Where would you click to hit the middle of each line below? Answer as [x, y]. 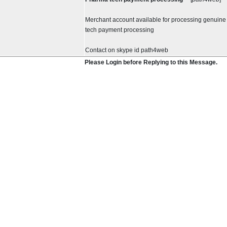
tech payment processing [120, 30]
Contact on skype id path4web [127, 50]
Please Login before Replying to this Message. [151, 62]
